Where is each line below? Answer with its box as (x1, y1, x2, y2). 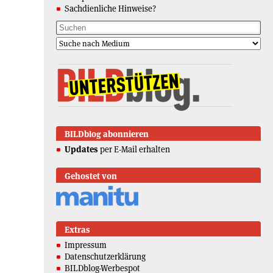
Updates (65, 144, 98, 155)
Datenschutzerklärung (65, 250, 146, 262)
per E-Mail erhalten (98, 144, 170, 155)
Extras (65, 224, 90, 235)
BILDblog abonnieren (65, 129, 149, 140)
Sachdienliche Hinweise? (65, 2, 156, 14)
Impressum (65, 239, 107, 250)
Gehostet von (65, 171, 117, 182)
